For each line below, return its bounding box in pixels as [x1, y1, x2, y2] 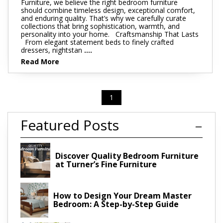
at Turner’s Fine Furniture [55, 158, 157, 170]
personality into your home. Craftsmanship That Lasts [21, 29, 199, 39]
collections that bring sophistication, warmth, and [21, 21, 180, 31]
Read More [21, 56, 59, 66]
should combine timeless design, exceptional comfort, [21, 5, 195, 15]
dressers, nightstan [21, 45, 82, 55]
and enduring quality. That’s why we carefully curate [21, 13, 186, 23]
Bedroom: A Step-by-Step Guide [53, 198, 179, 210]
